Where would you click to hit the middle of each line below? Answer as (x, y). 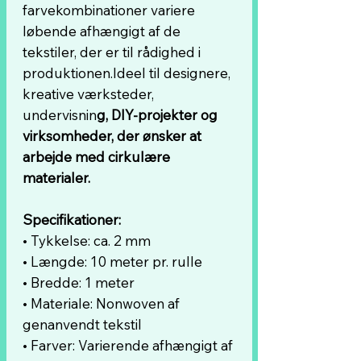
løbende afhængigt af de (102, 31)
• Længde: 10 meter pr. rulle (112, 261)
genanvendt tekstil (82, 324)
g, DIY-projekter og (157, 115)
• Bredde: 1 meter (79, 282)
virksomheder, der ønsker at (112, 136)
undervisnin (60, 115)
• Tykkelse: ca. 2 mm (87, 241)
